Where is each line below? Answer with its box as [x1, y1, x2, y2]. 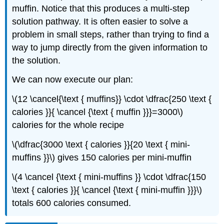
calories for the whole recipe [12, 120, 124, 130]
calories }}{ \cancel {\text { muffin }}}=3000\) [12, 107, 183, 117]
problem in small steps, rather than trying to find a [12, 29, 209, 39]
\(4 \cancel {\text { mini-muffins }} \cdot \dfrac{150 [12, 171, 206, 182]
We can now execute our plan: [12, 74, 133, 85]
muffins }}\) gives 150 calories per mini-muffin [12, 152, 192, 162]
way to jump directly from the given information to [12, 42, 208, 52]
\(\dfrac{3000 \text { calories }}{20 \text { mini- [12, 139, 190, 149]
